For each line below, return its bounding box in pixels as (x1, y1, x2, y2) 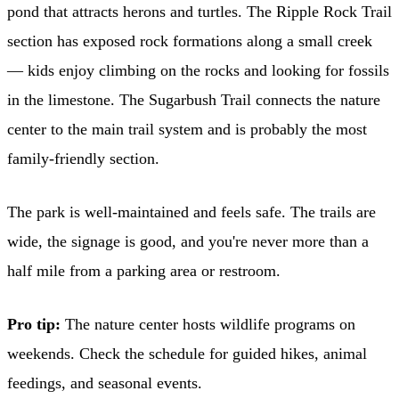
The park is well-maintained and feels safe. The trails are (7, 202, 376, 221)
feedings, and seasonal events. (7, 373, 202, 392)
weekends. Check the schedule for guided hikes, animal (7, 344, 367, 362)
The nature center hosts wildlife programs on (61, 314, 355, 333)
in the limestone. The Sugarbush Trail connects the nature (7, 90, 380, 109)
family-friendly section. (7, 149, 159, 167)
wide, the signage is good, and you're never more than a (7, 232, 369, 250)
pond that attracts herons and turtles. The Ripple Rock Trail (7, 2, 392, 20)
